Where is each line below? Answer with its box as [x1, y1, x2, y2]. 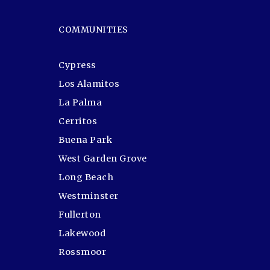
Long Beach [58, 172, 113, 183]
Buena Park [58, 134, 112, 145]
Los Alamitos [58, 78, 119, 89]
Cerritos [58, 116, 97, 127]
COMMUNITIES [58, 24, 128, 35]
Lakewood [58, 228, 105, 239]
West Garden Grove [58, 153, 147, 164]
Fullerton [58, 209, 101, 220]
